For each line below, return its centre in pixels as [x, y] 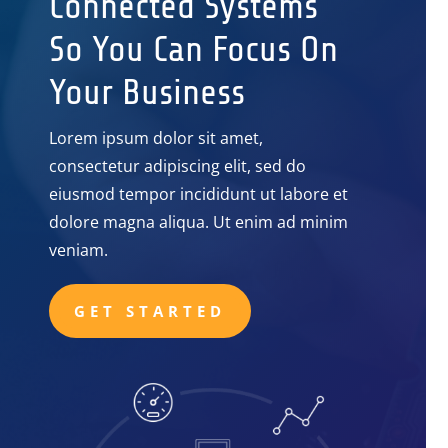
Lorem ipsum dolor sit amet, [156, 138]
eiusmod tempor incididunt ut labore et [199, 194]
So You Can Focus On [194, 50]
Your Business [147, 93]
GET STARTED [150, 310]
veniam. [79, 250]
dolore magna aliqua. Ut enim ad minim [199, 222]
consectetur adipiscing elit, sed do [178, 166]
